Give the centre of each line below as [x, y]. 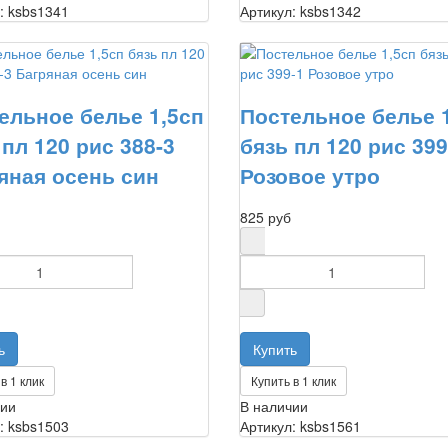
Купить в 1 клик [293, 381]
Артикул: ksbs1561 [300, 426]
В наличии [273, 406]
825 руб [265, 217]
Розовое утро [309, 174]
